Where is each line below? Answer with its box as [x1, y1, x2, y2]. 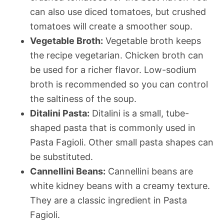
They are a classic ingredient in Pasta [30, 194, 187, 205]
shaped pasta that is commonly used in [30, 122, 195, 133]
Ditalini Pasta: [30, 107, 89, 118]
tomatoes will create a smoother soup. [30, 20, 192, 31]
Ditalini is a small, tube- [89, 107, 189, 118]
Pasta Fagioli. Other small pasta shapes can [30, 136, 213, 147]
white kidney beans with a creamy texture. [30, 180, 210, 191]
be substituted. [30, 151, 93, 162]
